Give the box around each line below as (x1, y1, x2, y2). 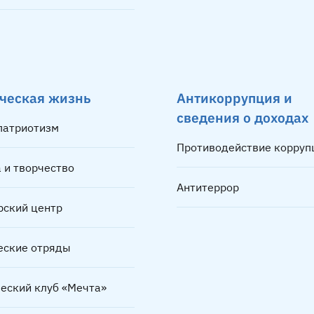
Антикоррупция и (177, 89, 292, 107)
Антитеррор (177, 180, 239, 194)
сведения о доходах (177, 109, 308, 126)
